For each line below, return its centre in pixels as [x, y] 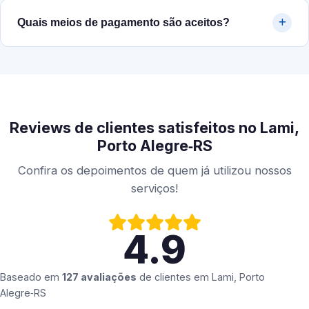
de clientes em [174, 277]
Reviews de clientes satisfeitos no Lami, [154, 128]
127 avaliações [99, 277]
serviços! [154, 189]
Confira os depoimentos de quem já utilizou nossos [154, 171]
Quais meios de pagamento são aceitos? [123, 23]
